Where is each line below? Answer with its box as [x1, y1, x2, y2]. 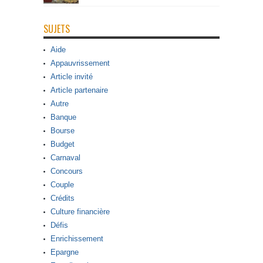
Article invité [50, 72, 93, 82]
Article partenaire [50, 86, 108, 95]
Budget [50, 140, 75, 149]
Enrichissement [50, 234, 103, 244]
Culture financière [50, 207, 110, 217]
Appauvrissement [50, 59, 110, 68]
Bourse [50, 126, 75, 136]
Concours [50, 167, 83, 176]
